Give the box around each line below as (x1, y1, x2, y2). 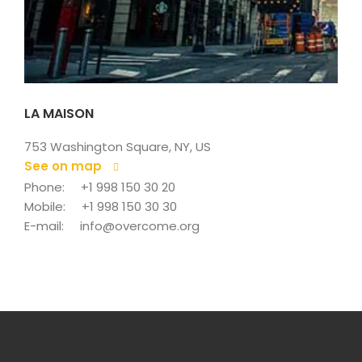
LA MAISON (24, 103, 94, 123)
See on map (24, 157, 102, 175)
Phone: (24, 178, 65, 196)
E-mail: (24, 217, 64, 234)
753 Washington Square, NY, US (24, 137, 211, 155)
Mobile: (24, 197, 65, 215)
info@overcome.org (80, 217, 200, 234)
